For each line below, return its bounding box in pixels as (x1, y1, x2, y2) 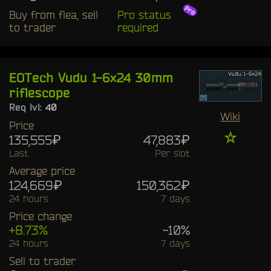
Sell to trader (9, 254, 76, 267)
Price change (9, 209, 72, 222)
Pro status (117, 8, 171, 21)
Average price (9, 164, 75, 177)
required (117, 21, 158, 33)
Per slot (154, 147, 190, 158)
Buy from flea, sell (9, 8, 98, 21)
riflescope (9, 85, 70, 100)
